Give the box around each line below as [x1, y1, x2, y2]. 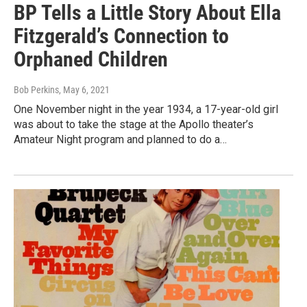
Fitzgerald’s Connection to [14, 24, 229, 49]
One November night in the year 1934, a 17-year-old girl [14, 103, 278, 116]
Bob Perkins [14, 84, 59, 96]
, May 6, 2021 [59, 84, 110, 96]
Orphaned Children [14, 47, 168, 72]
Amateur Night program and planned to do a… [14, 133, 227, 147]
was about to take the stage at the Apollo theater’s [14, 118, 254, 132]
